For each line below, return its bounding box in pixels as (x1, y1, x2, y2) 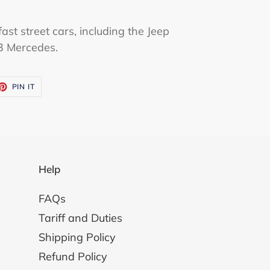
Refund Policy (38, 250, 107, 264)
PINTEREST (34, 95, 78, 104)
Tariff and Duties (38, 211, 122, 225)
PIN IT (11, 82, 36, 92)
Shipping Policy (38, 230, 116, 245)
